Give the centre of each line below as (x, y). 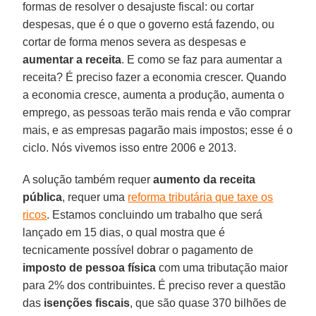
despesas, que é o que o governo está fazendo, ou (149, 24)
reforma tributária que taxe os (201, 197)
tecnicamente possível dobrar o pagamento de (138, 250)
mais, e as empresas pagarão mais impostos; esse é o (158, 130)
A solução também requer (88, 179)
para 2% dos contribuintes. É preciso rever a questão (154, 285)
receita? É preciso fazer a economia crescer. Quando (155, 77)
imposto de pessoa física (90, 267)
